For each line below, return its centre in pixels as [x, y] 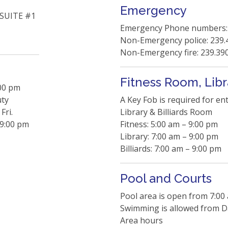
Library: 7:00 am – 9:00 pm [169, 136]
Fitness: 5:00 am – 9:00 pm [169, 124]
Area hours [141, 220]
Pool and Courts [166, 178]
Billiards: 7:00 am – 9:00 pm [171, 149]
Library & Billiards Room [166, 112]
